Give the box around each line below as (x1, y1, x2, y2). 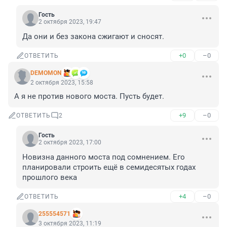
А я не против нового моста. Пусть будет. (14, 92, 164, 101)
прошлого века (22, 173, 77, 182)
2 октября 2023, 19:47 (39, 18, 101, 26)
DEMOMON (30, 69, 61, 77)
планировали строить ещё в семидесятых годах (22, 163, 196, 172)
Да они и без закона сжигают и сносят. (22, 32, 164, 42)
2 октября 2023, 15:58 (30, 79, 93, 87)
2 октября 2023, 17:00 (39, 139, 101, 146)
